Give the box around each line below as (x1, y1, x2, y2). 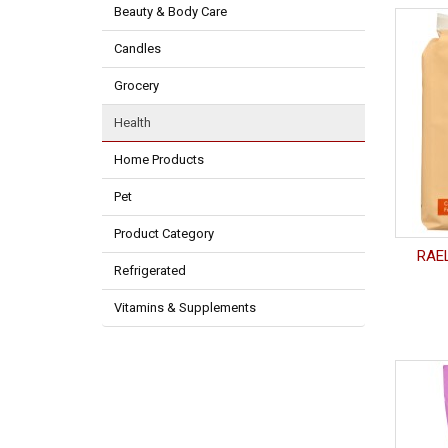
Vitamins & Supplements (114, 300, 256, 316)
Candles (114, 41, 161, 57)
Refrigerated (114, 263, 186, 279)
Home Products (114, 152, 204, 168)
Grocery (114, 78, 159, 94)
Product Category (114, 226, 214, 242)
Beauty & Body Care (114, 4, 227, 20)
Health (114, 115, 151, 131)
